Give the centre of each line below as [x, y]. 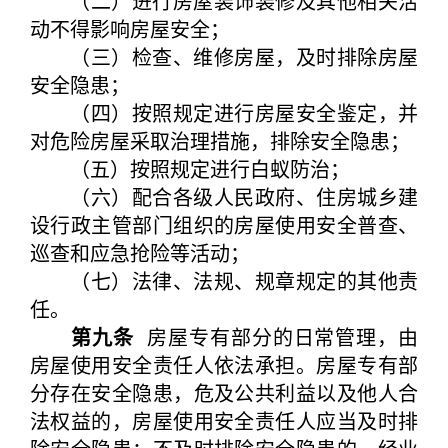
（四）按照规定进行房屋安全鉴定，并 [224, 112]
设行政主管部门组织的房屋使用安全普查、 [224, 224]
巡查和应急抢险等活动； [140, 252]
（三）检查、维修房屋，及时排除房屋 [224, 56]
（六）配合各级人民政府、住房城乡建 [224, 196]
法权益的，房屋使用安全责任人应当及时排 [224, 420]
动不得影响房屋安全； [130, 28]
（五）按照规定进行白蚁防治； [190, 168]
